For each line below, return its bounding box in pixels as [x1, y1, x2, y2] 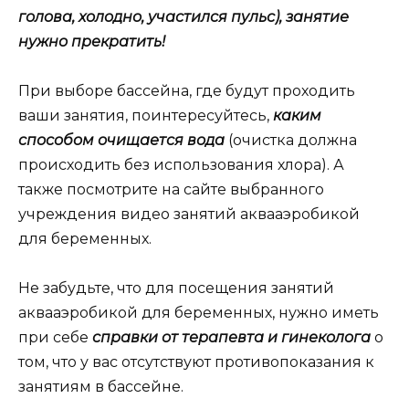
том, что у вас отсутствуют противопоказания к [18, 353, 374, 372]
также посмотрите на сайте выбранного [18, 181, 324, 199]
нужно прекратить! [18, 32, 165, 50]
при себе [18, 329, 92, 347]
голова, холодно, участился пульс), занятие [18, 7, 349, 26]
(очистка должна [225, 131, 357, 150]
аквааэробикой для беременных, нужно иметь [18, 304, 379, 322]
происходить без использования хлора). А [18, 156, 344, 174]
